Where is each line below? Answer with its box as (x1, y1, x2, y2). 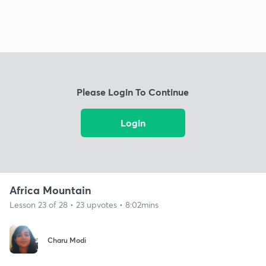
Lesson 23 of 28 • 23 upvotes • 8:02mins (9, 198, 159, 210)
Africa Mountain (9, 182, 91, 197)
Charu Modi (47, 235, 86, 245)
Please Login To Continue (77, 85, 189, 99)
